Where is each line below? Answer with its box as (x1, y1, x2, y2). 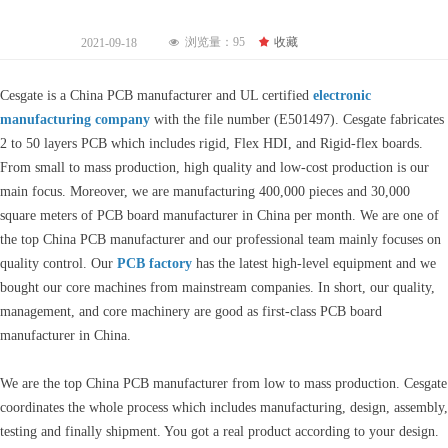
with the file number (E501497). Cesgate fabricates (150, 112, 444, 127)
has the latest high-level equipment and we (192, 256, 436, 271)
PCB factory (117, 256, 192, 271)
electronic (313, 88, 371, 103)
